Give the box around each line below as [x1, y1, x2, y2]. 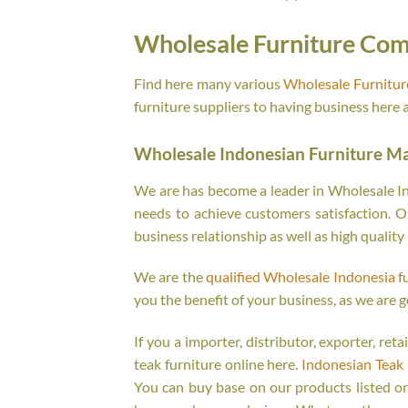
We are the [134, 268, 206, 286]
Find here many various [134, 74, 284, 92]
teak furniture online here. [134, 355, 302, 373]
